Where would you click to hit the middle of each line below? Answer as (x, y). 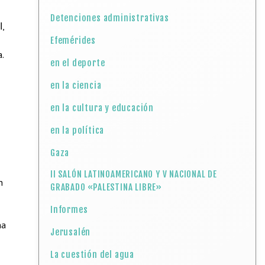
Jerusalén (71, 232)
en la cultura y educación (102, 108)
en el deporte (78, 63)
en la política (77, 130)
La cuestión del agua (93, 255)
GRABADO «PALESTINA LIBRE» (106, 187)
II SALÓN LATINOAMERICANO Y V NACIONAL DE (134, 174)
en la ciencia (76, 85)
